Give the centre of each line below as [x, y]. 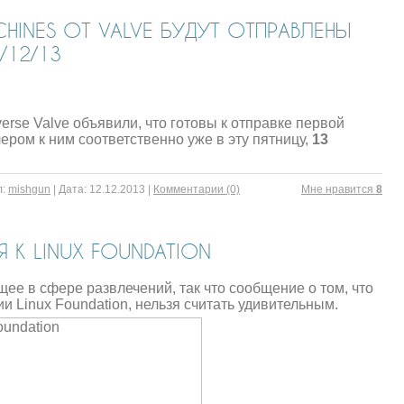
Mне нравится [339, 189]
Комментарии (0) [197, 189]
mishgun [29, 189]
